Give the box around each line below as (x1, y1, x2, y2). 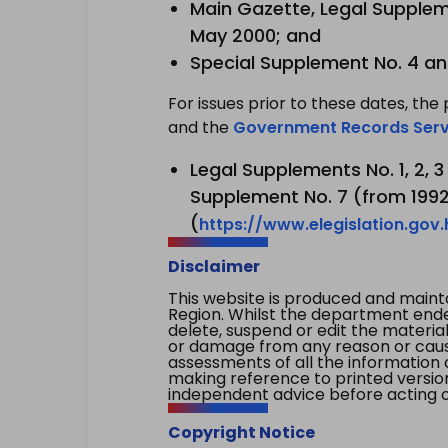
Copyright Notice (168, 421, 315, 444)
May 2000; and (190, 23, 321, 48)
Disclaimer (168, 255, 260, 278)
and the (168, 116, 233, 139)
